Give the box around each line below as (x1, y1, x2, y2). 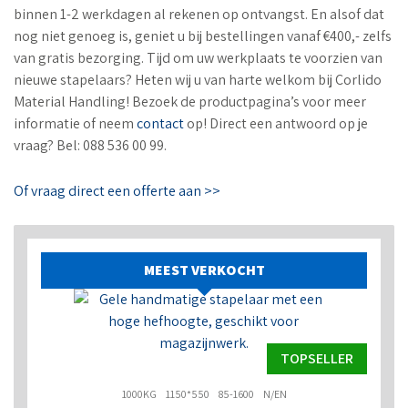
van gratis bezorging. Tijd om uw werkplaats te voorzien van (14, 48, 382, 67)
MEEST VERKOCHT (143, 260, 265, 280)
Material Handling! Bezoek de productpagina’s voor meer (14, 92, 366, 111)
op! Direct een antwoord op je (184, 114, 368, 133)
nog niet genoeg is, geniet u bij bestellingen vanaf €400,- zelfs (14, 26, 392, 46)
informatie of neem (14, 114, 137, 133)
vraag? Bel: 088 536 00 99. (14, 136, 167, 155)
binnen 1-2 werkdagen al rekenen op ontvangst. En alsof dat (14, 5, 384, 24)
